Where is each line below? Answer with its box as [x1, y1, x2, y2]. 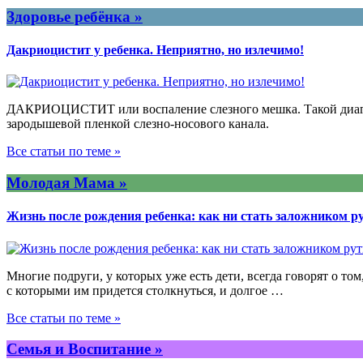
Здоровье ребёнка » [6, 7, 143, 25]
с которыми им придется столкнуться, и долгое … [6, 283, 284, 297]
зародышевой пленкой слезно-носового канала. [6, 117, 269, 131]
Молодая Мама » [6, 174, 127, 192]
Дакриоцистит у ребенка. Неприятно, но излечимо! [6, 43, 304, 58]
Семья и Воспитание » [6, 340, 163, 358]
